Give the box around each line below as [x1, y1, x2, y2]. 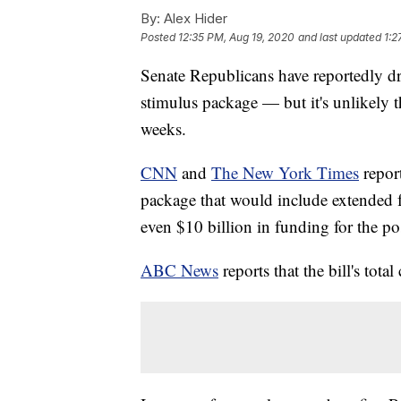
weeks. [141, 117, 186, 141]
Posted [141, 30, 178, 45]
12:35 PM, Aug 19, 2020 [178, 30, 294, 45]
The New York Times [211, 161, 359, 184]
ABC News [141, 259, 218, 282]
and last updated [298, 30, 381, 45]
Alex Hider [160, 10, 227, 28]
